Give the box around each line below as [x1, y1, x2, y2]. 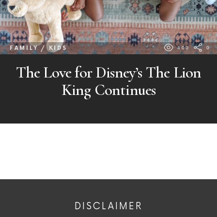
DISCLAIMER [75, 201, 142, 212]
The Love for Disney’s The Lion [15, 62, 201, 82]
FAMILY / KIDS [10, 45, 67, 51]
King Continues [61, 80, 156, 99]
